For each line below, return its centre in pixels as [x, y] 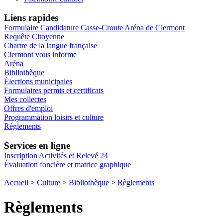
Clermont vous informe [40, 55]
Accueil [16, 183]
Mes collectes [25, 100]
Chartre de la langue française [51, 46]
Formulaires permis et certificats [54, 91]
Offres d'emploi [28, 109]
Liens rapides [31, 18]
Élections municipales [38, 82]
